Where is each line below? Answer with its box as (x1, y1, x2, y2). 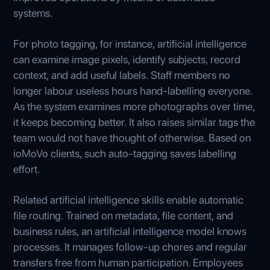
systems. (13, 6, 54, 19)
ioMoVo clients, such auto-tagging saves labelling (13, 146, 237, 160)
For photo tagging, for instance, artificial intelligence (13, 37, 247, 50)
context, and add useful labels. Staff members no (13, 68, 231, 81)
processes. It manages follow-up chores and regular (13, 240, 248, 253)
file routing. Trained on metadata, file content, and (13, 209, 234, 222)
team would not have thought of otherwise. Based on (13, 131, 251, 144)
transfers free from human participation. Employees (13, 256, 243, 269)
